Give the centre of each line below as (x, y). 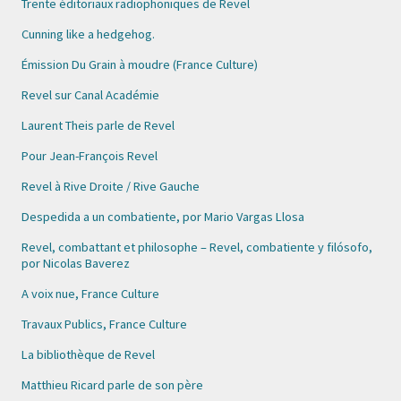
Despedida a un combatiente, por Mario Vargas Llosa (163, 217)
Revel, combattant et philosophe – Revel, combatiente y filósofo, (197, 247)
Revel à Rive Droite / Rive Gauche (111, 186)
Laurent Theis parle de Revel (98, 125)
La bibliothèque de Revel (88, 354)
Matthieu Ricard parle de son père (112, 385)
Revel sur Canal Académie (90, 95)
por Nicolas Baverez (76, 263)
